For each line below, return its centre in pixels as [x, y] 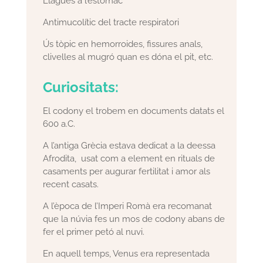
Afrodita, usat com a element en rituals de [129, 159]
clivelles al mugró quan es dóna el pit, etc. [128, 57]
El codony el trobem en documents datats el [134, 111]
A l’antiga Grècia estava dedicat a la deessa [129, 146]
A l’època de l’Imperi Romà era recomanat [128, 206]
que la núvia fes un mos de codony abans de [134, 219]
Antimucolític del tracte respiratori [111, 23]
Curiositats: [81, 87]
